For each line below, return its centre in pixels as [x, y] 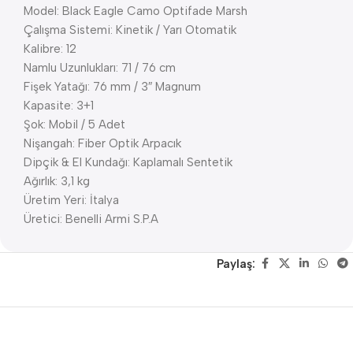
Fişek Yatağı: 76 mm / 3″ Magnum [112, 87]
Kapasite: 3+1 [59, 106]
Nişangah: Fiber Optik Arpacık [102, 143]
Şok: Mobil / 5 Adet [74, 124]
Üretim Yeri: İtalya [71, 200]
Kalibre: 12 [50, 49]
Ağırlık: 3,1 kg [57, 181]
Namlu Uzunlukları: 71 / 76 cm [100, 68]
